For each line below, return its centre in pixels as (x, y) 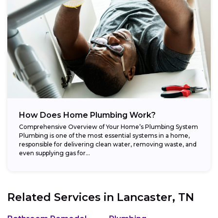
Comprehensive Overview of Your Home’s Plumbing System (109, 127)
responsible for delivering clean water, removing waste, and (108, 144)
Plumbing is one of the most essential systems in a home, (104, 135)
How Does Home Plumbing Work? (87, 115)
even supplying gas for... (54, 153)
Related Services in (62, 197)
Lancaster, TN (155, 197)
